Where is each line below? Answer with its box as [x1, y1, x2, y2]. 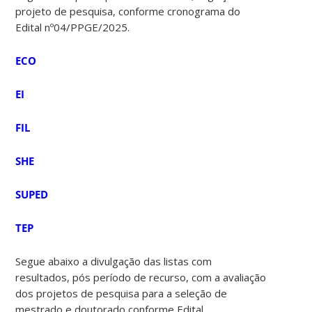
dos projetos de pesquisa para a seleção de [15, 286, 228, 300]
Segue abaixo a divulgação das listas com [15, 253, 212, 268]
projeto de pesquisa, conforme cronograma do [15, 3, 241, 18]
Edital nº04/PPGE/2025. [15, 19, 130, 34]
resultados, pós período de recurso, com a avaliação [15, 270, 267, 284]
